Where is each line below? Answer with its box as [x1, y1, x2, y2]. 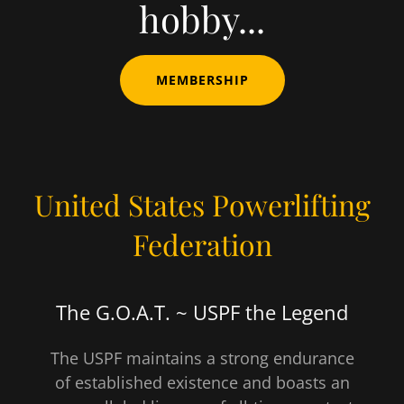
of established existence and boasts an [54, 371, 350, 393]
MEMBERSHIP [155, 71, 249, 89]
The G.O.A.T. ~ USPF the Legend [56, 298, 348, 326]
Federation [132, 224, 272, 263]
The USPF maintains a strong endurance [50, 346, 354, 369]
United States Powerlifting [33, 184, 371, 224]
